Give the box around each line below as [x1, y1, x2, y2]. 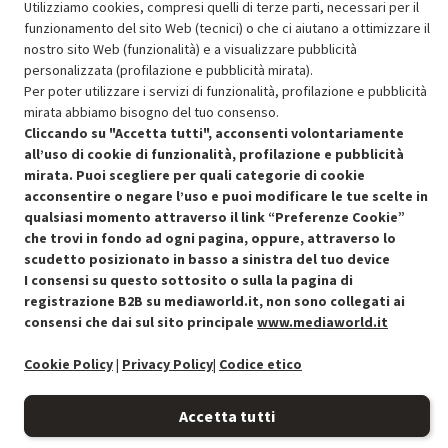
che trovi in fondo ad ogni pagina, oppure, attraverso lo [24, 229, 396, 247]
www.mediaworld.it [257, 313, 388, 331]
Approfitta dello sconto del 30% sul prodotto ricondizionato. [60, 94, 388, 111]
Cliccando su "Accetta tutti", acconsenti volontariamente [24, 124, 404, 142]
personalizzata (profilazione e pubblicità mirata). [24, 61, 313, 79]
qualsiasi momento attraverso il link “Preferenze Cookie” [24, 208, 405, 226]
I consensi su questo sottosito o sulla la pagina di [24, 271, 353, 289]
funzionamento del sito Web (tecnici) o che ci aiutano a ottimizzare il [24, 19, 430, 37]
